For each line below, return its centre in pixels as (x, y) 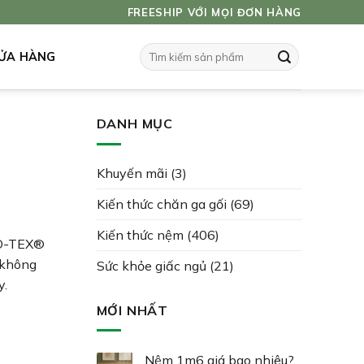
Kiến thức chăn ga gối (161, 204)
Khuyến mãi (132, 173)
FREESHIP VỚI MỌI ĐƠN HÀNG (214, 12)
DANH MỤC (134, 123)
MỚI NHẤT (132, 310)
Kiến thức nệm (140, 234)
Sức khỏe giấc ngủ (151, 265)
